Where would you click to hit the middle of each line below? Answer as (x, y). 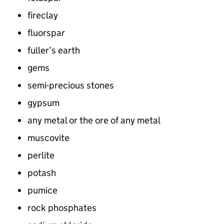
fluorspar (46, 33)
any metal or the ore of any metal (94, 120)
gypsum (43, 103)
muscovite (48, 138)
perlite (41, 155)
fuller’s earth (54, 50)
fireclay (43, 15)
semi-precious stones (71, 85)
